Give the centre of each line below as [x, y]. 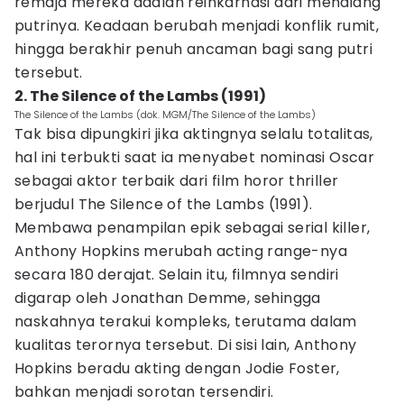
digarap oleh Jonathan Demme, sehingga [168, 298]
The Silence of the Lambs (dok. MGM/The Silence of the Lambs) [165, 115]
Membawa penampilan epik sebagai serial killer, [193, 228]
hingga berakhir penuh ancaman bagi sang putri [193, 49]
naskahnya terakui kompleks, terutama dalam [186, 321]
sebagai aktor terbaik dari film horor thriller [177, 181]
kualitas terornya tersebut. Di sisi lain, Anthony [186, 345]
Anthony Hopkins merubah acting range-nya [181, 251]
